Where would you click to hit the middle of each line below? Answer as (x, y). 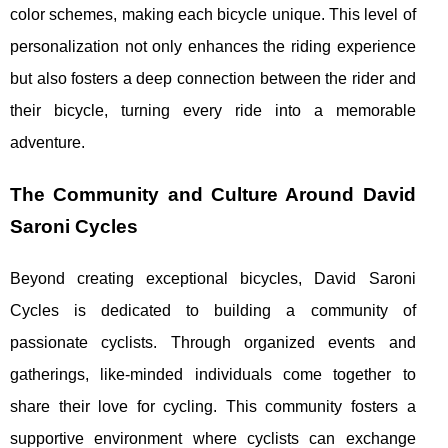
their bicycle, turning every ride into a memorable (213, 111)
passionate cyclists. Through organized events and (213, 343)
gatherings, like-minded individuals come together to (213, 375)
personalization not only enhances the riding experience (213, 47)
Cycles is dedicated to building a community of (213, 311)
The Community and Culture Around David (213, 195)
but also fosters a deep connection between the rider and (213, 79)
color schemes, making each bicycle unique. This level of (213, 15)
